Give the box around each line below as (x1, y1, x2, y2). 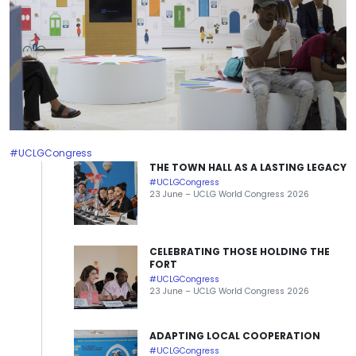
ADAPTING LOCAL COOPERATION (149, 329, 320, 343)
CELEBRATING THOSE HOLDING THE (149, 245, 330, 259)
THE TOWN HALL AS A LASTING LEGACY (149, 161, 346, 175)
